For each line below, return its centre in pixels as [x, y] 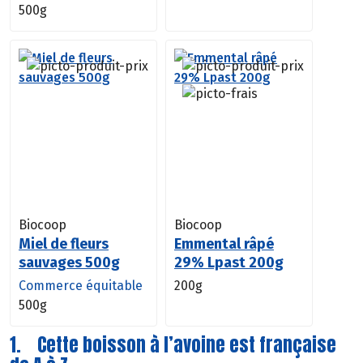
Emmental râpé [224, 243]
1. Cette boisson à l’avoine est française [173, 344]
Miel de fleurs [64, 243]
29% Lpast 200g [229, 262]
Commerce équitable [81, 285]
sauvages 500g [69, 262]
